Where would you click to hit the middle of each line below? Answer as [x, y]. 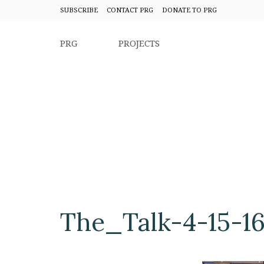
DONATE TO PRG [189, 10]
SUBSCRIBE [79, 10]
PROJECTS [139, 43]
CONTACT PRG [130, 10]
